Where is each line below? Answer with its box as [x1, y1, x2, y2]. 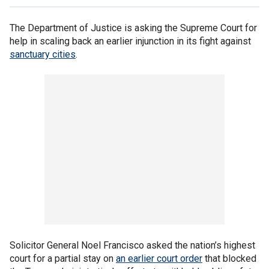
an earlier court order [116, 253, 202, 264]
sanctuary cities [10, 49, 76, 60]
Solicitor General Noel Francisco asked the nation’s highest [10, 240, 255, 251]
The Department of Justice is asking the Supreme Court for [10, 22, 257, 34]
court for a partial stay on [10, 253, 116, 264]
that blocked [202, 253, 256, 264]
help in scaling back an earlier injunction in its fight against [10, 35, 251, 47]
